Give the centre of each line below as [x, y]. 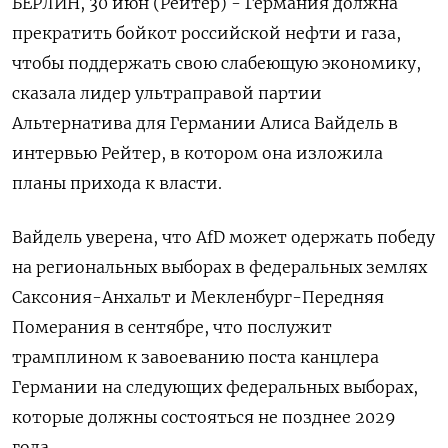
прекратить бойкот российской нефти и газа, [206, 33]
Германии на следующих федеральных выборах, [215, 387]
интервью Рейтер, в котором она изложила [197, 153]
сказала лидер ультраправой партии [167, 93]
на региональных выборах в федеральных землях [219, 267]
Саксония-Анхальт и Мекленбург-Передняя [198, 297]
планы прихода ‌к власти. [117, 183]
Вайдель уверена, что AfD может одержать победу [223, 237]
